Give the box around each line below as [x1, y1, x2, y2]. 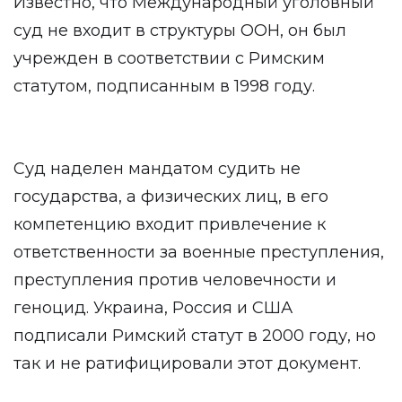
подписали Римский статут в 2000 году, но [13, 326, 376, 345]
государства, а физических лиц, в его [13, 187, 328, 206]
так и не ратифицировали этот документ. [13, 354, 361, 373]
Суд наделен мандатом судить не [13, 159, 301, 179]
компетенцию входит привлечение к [13, 214, 326, 234]
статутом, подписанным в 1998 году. [13, 76, 315, 96]
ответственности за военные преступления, [13, 242, 384, 262]
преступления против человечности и [13, 270, 336, 290]
